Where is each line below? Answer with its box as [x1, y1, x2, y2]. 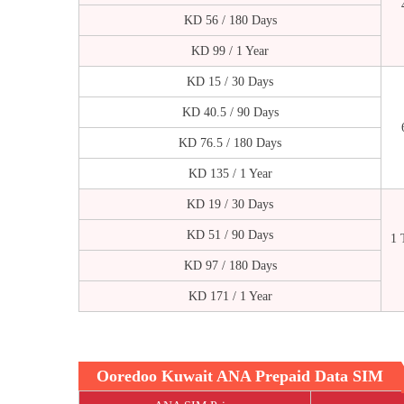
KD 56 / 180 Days [183, 13, 277, 27]
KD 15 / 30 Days [187, 74, 273, 88]
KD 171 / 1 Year [188, 289, 272, 303]
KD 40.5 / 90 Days [181, 105, 279, 119]
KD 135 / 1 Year [188, 166, 272, 180]
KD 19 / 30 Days [187, 197, 273, 211]
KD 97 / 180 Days [183, 258, 277, 272]
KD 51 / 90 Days [187, 227, 273, 242]
